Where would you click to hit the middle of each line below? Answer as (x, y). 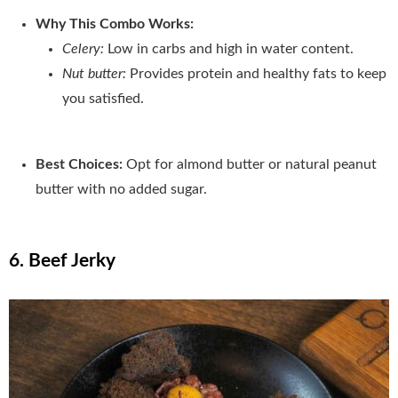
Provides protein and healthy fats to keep (258, 73)
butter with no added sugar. (121, 189)
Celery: (85, 48)
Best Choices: (81, 164)
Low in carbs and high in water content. (231, 48)
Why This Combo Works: (115, 24)
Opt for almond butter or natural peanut (251, 164)
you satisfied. (103, 98)
